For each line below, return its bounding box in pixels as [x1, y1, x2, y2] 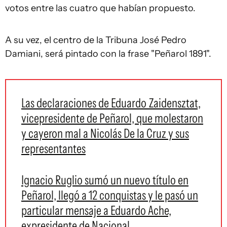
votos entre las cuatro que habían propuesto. [5, 3, 196, 14]
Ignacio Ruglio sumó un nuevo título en [21, 172, 188, 187]
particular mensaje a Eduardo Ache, [21, 203, 171, 218]
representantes [21, 141, 86, 156]
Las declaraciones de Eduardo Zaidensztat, [21, 95, 201, 110]
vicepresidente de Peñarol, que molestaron [21, 110, 203, 126]
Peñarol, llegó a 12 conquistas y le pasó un [21, 187, 198, 203]
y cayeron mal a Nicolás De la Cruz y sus [21, 126, 189, 141]
